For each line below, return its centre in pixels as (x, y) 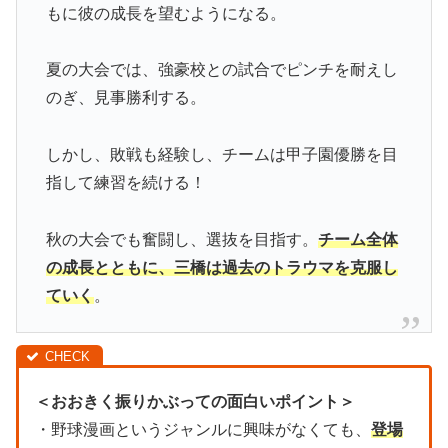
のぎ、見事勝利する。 (125, 98)
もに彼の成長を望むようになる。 (165, 13)
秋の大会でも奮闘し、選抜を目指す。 (181, 239)
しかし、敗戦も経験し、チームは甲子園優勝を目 (221, 155)
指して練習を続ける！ (125, 183)
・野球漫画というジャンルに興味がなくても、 (203, 429)
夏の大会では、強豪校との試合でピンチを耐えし (221, 70)
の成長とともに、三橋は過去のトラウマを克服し (221, 267)
